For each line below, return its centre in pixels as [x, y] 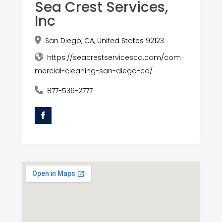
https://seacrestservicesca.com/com [114, 58]
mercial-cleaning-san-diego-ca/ [93, 71]
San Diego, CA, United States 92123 [104, 41]
